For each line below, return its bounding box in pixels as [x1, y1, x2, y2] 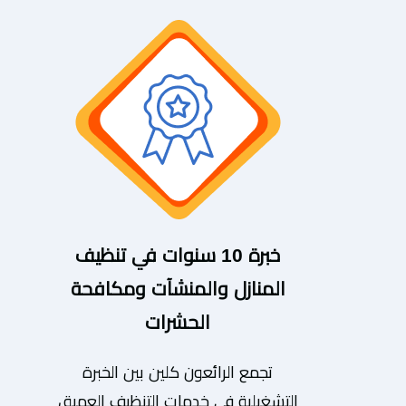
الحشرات [145, 311, 210, 333]
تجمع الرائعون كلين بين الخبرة [82, 362, 273, 382]
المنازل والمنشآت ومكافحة [70, 277, 285, 299]
